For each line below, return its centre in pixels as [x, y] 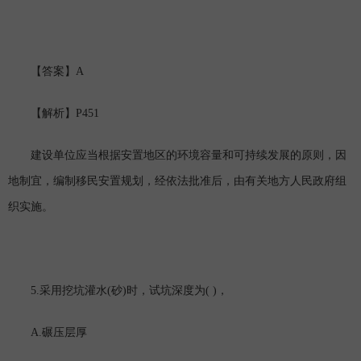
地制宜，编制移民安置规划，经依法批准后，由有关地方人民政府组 [177, 182]
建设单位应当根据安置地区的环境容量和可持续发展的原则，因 [177, 156]
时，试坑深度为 [166, 292]
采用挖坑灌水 [73, 292]
